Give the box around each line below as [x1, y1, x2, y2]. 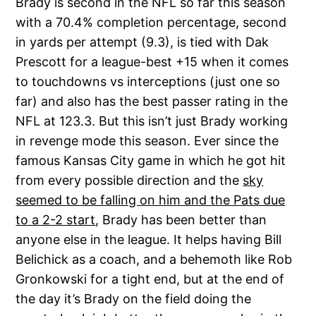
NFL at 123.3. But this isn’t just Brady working [16, 113, 288, 128]
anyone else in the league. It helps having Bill [16, 231, 282, 247]
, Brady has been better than [95, 212, 267, 227]
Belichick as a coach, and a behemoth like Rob [16, 251, 293, 267]
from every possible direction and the [16, 172, 243, 188]
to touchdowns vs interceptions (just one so [16, 73, 281, 89]
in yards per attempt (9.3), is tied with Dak [16, 34, 269, 49]
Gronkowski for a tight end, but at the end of [16, 271, 285, 286]
